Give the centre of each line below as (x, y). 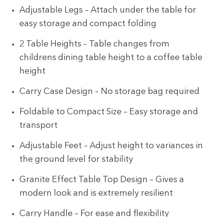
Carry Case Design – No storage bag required (110, 92)
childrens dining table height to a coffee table (111, 58)
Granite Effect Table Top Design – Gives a (102, 180)
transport (39, 126)
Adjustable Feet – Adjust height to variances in (111, 146)
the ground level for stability (77, 160)
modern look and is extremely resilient (96, 194)
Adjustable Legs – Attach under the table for (108, 10)
